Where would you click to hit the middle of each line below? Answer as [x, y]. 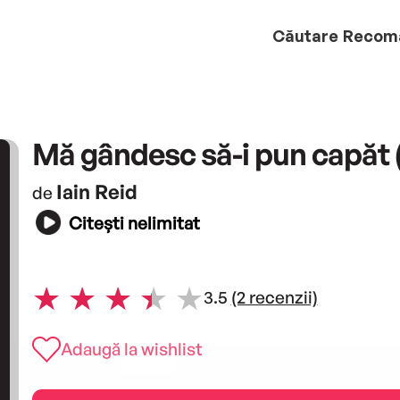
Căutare [305, 35]
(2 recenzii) [274, 298]
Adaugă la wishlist [131, 349]
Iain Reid [96, 191]
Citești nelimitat [134, 224]
